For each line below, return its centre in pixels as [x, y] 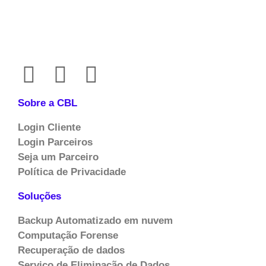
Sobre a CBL [47, 103]
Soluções [39, 197]
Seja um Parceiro [58, 157]
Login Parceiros [55, 142]
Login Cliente [49, 128]
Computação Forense [68, 236]
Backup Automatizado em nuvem [95, 221]
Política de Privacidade [72, 172]
